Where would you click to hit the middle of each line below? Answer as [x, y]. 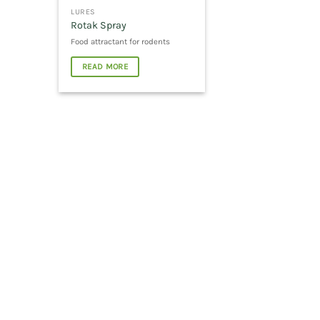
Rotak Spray [99, 26]
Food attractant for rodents [121, 41]
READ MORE [105, 67]
